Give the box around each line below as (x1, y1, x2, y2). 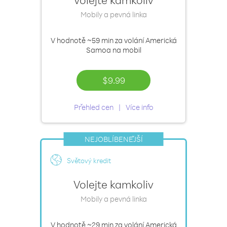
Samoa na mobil (86, 45, 141, 55)
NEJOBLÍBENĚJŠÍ (84, 134, 143, 144)
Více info (125, 102, 154, 112)
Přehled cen (73, 102, 113, 112)
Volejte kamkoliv (73, 177, 154, 191)
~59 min (87, 35, 113, 45)
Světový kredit (67, 156, 111, 165)
